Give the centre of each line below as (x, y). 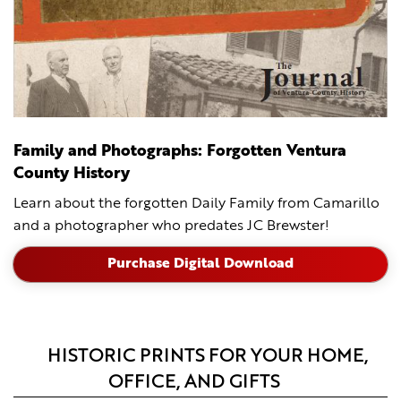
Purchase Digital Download (200, 264)
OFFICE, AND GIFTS (194, 383)
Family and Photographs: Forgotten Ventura (180, 151)
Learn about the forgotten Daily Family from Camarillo (196, 204)
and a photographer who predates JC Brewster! (171, 226)
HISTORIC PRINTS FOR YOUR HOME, (207, 357)
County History (72, 173)
